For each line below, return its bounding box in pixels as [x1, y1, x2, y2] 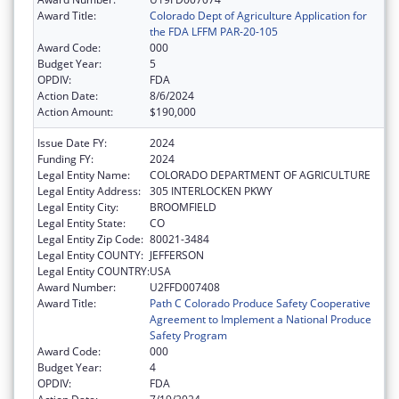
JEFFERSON [150, 247, 204, 263]
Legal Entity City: [37, 199, 118, 215]
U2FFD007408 [150, 279, 220, 295]
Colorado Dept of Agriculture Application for [150, 7, 367, 23]
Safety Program [150, 327, 227, 343]
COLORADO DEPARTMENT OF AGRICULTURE [150, 167, 370, 183]
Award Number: [37, 279, 116, 295]
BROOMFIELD [150, 199, 216, 215]
